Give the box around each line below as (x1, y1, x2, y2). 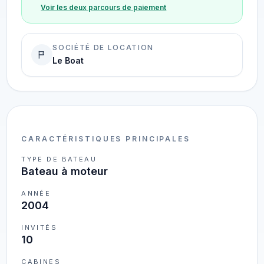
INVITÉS (21, 223, 58, 232)
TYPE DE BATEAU (21, 155, 97, 163)
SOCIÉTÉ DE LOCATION (52, 43, 154, 52)
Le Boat (52, 55, 84, 65)
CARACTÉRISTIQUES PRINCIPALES (21, 134, 190, 143)
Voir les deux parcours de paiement (41, 3, 167, 12)
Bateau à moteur (21, 165, 108, 177)
